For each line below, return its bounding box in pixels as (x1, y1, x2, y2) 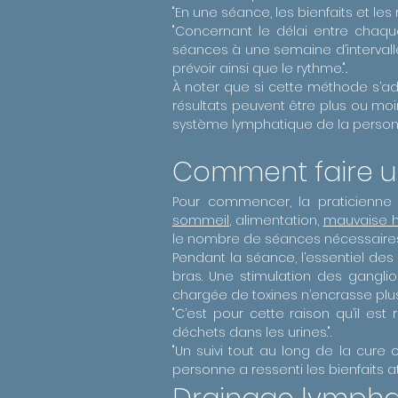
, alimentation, (229, 211, 323, 229)
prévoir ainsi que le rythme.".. (172, 60, 347, 77)
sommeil (172, 211, 229, 229)
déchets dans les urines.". (172, 323, 331, 341)
